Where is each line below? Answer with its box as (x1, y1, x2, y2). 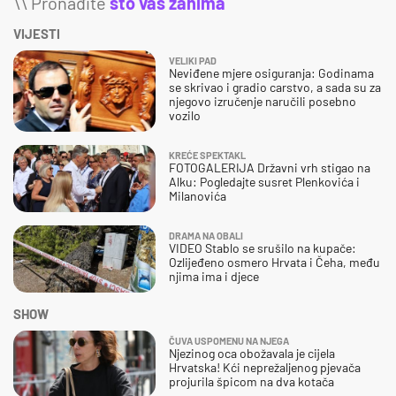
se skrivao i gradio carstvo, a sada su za (169, 79, 381, 95)
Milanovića (169, 187, 226, 203)
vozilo (169, 107, 201, 123)
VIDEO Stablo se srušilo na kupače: (169, 240, 356, 255)
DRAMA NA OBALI (169, 229, 243, 241)
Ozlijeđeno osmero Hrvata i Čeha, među (169, 254, 380, 270)
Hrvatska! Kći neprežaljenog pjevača (169, 359, 361, 375)
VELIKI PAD (169, 54, 217, 66)
